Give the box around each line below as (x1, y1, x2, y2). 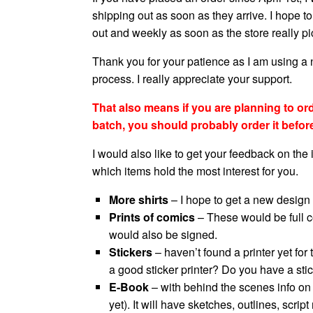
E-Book (109, 279, 149, 295)
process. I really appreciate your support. (92, 71, 292, 87)
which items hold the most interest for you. (92, 163, 298, 179)
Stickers (109, 244, 152, 260)
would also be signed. (109, 226, 217, 242)
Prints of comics (109, 209, 195, 225)
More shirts (109, 191, 168, 208)
